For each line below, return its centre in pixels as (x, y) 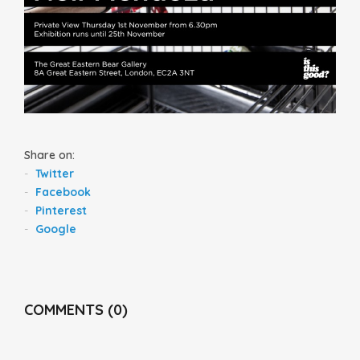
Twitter (55, 173)
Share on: (49, 155)
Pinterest (61, 210)
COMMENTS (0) (76, 309)
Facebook (63, 192)
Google (56, 229)
